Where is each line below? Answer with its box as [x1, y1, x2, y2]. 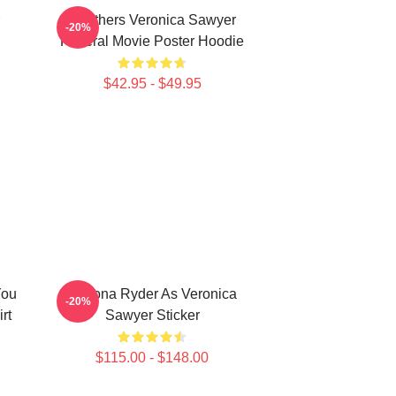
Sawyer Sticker [104, 308, 200, 323]
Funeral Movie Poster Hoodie [60, 34, 244, 49]
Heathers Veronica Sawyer [68, 12, 236, 27]
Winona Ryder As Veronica [67, 286, 237, 301]
